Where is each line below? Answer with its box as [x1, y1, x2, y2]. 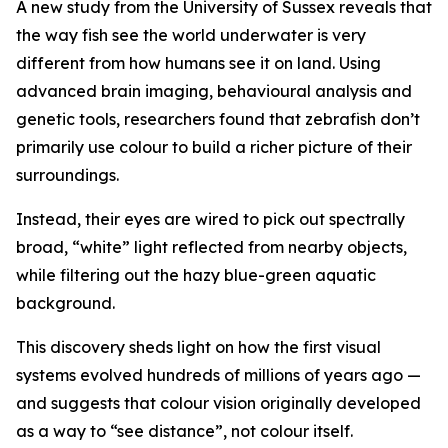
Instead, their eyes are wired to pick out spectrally [16, 209, 405, 230]
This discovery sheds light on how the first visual [16, 337, 381, 358]
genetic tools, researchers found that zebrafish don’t [16, 109, 420, 130]
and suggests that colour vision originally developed [16, 393, 421, 414]
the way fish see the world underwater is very [16, 25, 366, 46]
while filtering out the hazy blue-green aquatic [16, 265, 376, 286]
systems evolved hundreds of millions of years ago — [16, 365, 421, 386]
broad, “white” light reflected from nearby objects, [16, 237, 407, 258]
